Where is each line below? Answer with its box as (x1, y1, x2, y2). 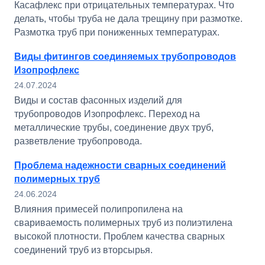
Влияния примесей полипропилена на (14, 204, 183, 214)
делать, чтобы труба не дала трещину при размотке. (14, 14, 243, 24)
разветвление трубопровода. (14, 136, 142, 146)
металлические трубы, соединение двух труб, (14, 122, 214, 132)
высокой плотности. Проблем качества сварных (14, 231, 225, 241)
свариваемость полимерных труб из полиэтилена (14, 218, 232, 228)
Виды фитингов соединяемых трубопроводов (14, 51, 236, 62)
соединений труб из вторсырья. (14, 245, 153, 255)
